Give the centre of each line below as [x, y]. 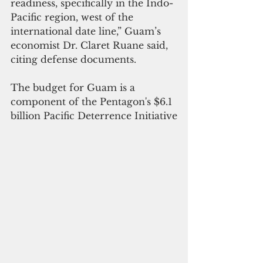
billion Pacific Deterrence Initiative [94, 115]
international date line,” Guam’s [87, 31]
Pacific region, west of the [73, 17]
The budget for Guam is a [74, 87]
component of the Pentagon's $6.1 [93, 101]
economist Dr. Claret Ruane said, [91, 45]
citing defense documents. [73, 59]
